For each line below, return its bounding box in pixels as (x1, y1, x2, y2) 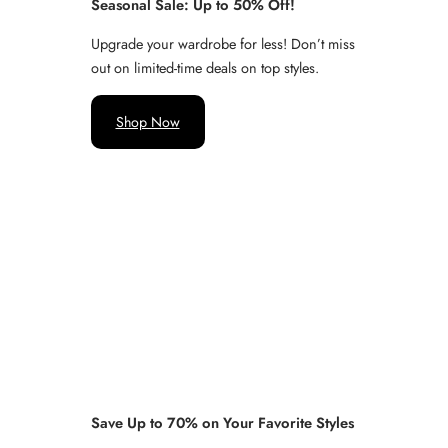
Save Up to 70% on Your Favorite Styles (90, 411, 354, 434)
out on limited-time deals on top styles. (90, 57, 319, 79)
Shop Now (115, 111, 180, 132)
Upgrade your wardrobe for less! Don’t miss (90, 33, 355, 55)
